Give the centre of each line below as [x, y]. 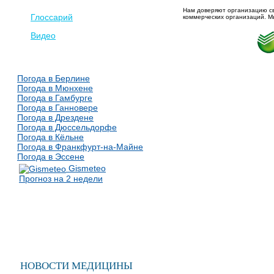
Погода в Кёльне [50, 137]
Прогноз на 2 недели [61, 179]
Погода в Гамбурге [55, 98]
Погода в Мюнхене [55, 88]
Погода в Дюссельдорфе [67, 127]
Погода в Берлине [54, 78]
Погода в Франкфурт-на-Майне [80, 147]
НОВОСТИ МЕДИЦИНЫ [76, 266]
